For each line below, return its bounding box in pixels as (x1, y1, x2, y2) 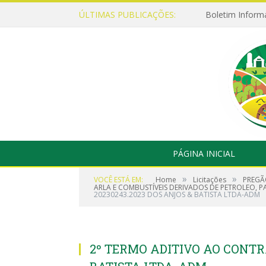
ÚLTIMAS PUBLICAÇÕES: (79, 9, 176, 20)
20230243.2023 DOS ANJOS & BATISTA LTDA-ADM (94, 189, 260, 199)
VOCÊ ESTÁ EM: (94, 175, 143, 185)
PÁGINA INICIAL (172, 148, 235, 159)
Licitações (193, 175, 226, 185)
